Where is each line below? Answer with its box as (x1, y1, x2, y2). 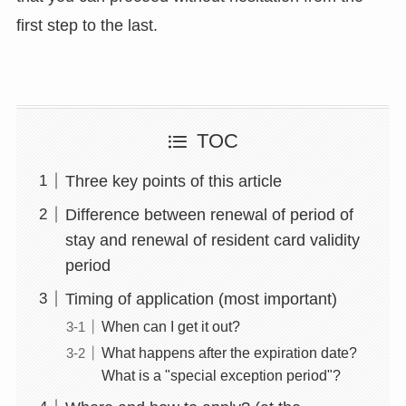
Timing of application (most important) (64, 289, 337, 308)
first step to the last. (15, 15, 158, 34)
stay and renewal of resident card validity (64, 230, 360, 249)
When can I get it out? (101, 317, 240, 334)
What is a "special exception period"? (101, 366, 341, 383)
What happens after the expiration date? (101, 343, 357, 361)
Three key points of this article (64, 171, 282, 190)
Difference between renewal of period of (64, 205, 353, 224)
